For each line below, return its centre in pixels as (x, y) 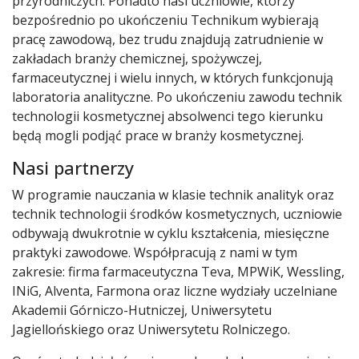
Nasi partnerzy (73, 167)
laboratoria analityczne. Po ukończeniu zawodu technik (177, 97)
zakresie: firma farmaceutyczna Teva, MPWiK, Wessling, (178, 271)
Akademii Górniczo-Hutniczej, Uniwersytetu (142, 310)
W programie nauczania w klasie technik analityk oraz (173, 194)
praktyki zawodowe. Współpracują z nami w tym (155, 252)
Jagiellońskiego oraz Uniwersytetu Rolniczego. (151, 329)
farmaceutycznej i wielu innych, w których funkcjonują (173, 77)
